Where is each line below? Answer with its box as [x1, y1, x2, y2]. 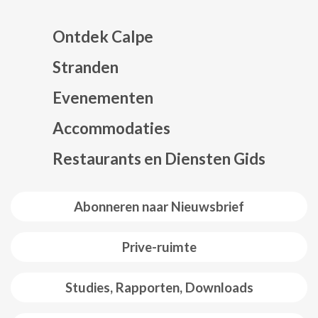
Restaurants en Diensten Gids [53, 148, 265, 168]
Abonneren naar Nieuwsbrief [74, 198, 244, 214]
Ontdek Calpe [53, 26, 153, 46]
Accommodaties [53, 118, 170, 138]
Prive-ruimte [121, 238, 197, 255]
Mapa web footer [158, 95, 313, 120]
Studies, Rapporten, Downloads [65, 279, 253, 295]
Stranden [53, 57, 119, 77]
